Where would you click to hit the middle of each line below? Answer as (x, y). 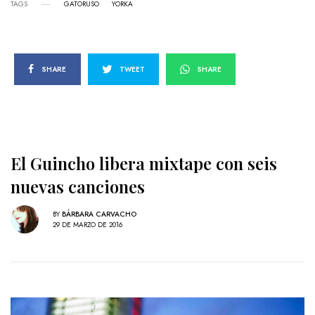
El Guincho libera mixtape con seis (144, 163)
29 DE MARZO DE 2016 (88, 224)
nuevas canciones (78, 187)
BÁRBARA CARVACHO (99, 214)
